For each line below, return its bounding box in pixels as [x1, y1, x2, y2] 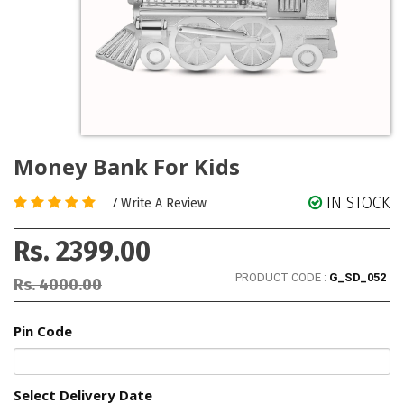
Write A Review [121, 196, 207, 212]
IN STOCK [326, 193, 390, 214]
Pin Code [14, 322, 72, 341]
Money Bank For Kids [14, 151, 240, 182]
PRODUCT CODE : [235, 271, 329, 285]
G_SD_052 [329, 271, 386, 285]
